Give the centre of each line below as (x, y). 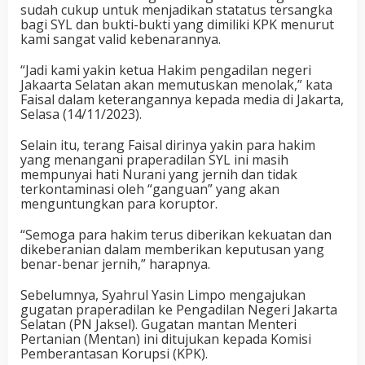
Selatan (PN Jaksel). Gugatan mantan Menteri (158, 324)
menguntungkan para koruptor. (119, 204)
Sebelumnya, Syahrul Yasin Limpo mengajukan (163, 295)
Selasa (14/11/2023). (81, 114)
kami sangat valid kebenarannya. (121, 39)
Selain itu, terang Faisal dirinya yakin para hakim (168, 145)
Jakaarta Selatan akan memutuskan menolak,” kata (176, 85)
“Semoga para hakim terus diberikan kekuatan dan (176, 235)
